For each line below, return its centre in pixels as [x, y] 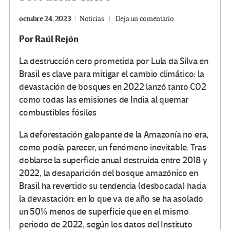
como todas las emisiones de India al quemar [104, 100]
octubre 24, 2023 [45, 18]
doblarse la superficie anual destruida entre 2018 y [113, 160]
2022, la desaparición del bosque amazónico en [109, 173]
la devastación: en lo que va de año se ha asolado [111, 199]
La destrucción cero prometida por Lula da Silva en [114, 61]
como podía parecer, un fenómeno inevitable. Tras [113, 147]
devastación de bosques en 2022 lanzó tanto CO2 [113, 87]
